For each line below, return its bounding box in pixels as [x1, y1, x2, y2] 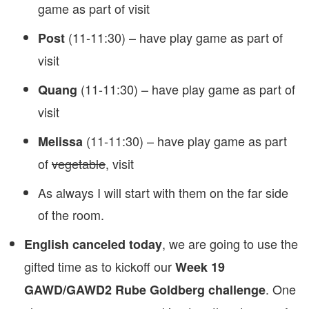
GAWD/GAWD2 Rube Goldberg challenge [24, 281, 266, 299]
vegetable [52, 154, 106, 172]
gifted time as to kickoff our [24, 257, 175, 275]
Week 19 [175, 258, 225, 276]
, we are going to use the [162, 235, 298, 252]
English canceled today [24, 235, 162, 253]
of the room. [38, 206, 104, 223]
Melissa [38, 132, 86, 150]
